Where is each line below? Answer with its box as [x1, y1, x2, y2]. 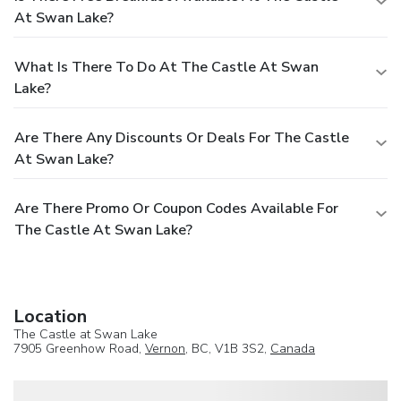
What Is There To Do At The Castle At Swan [14, 56, 319, 77]
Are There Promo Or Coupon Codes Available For [14, 198, 338, 218]
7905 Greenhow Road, [13, 339, 145, 357]
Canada [270, 339, 315, 357]
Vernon [145, 339, 185, 357]
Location [13, 303, 87, 328]
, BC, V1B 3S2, [185, 339, 270, 357]
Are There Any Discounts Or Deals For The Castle [14, 127, 349, 148]
